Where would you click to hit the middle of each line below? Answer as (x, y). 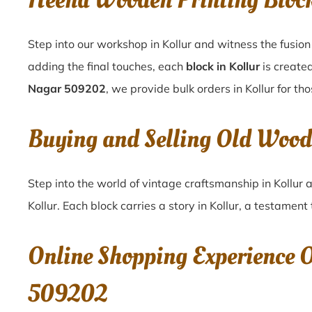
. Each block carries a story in (133, 205)
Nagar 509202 (67, 88)
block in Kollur (223, 66)
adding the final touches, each (107, 66)
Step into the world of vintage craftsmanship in (151, 183)
